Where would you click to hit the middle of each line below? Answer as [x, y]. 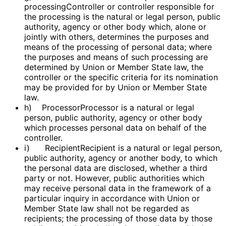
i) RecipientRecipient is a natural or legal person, [123, 148]
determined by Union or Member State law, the [114, 67]
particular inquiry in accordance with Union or [112, 198]
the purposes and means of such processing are [116, 57]
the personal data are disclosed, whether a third [116, 168]
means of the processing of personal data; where [118, 47]
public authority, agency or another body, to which [121, 158]
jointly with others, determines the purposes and [117, 37]
